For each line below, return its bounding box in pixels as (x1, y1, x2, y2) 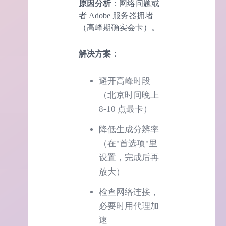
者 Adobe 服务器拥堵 (79, 11, 153, 20)
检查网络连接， (99, 187, 159, 197)
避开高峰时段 (99, 76, 150, 86)
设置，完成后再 (99, 153, 159, 163)
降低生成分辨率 (99, 125, 159, 135)
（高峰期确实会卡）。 (79, 23, 159, 32)
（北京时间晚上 (99, 90, 159, 100)
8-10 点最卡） (99, 104, 152, 115)
